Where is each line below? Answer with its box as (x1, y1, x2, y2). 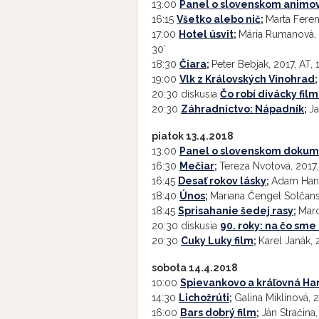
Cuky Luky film (181, 235, 253, 246)
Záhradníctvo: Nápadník (181, 103, 304, 115)
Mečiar (179, 160, 214, 172)
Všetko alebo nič (177, 14, 261, 25)
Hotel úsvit (179, 28, 234, 40)
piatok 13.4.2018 (152, 130, 246, 142)
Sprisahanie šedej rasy (178, 205, 293, 216)
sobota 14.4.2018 (152, 262, 240, 273)
